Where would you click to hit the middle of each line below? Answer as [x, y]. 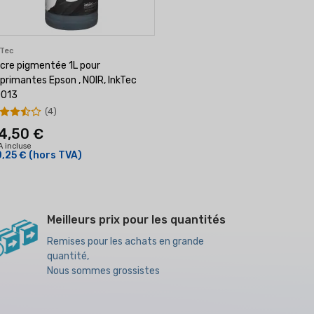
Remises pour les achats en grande [125, 241]
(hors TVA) [55, 155]
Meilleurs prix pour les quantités [136, 220]
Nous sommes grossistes [103, 271]
